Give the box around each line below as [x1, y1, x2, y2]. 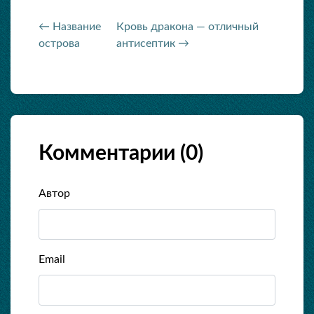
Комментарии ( [39, 143, 186, 165]
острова [39, 38, 80, 50]
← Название [39, 21, 101, 33]
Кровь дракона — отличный [116, 21, 259, 33]
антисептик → [116, 38, 189, 50]
